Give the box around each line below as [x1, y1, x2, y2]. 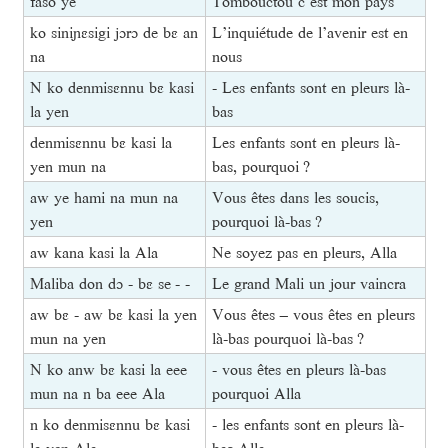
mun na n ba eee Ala [29, 381, 165, 406]
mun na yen [29, 326, 106, 351]
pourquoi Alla [211, 381, 301, 406]
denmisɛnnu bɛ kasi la [29, 130, 172, 155]
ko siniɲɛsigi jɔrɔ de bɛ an [29, 20, 198, 45]
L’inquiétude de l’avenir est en [211, 20, 408, 45]
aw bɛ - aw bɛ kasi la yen [29, 302, 197, 327]
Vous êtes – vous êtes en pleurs [211, 302, 415, 327]
